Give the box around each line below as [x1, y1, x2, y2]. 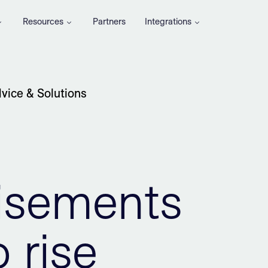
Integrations [145, 16, 192, 26]
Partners [93, 16, 126, 26]
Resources [23, 16, 64, 26]
